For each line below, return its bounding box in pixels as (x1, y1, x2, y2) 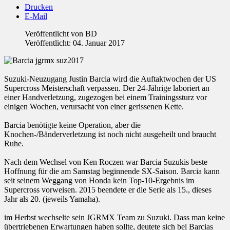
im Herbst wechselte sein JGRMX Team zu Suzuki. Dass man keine (4, 213, 225, 222)
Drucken (25, 3, 53, 12)
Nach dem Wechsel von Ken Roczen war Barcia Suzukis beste (4, 158, 207, 167)
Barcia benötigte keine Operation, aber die (4, 121, 141, 130)
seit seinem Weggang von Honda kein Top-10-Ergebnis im (4, 176, 194, 185)
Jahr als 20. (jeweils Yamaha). (4, 195, 100, 204)
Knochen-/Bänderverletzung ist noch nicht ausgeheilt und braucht (4, 130, 216, 139)
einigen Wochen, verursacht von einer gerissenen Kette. (4, 102, 184, 111)
